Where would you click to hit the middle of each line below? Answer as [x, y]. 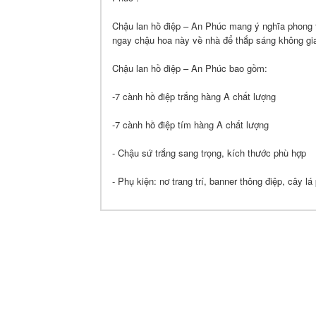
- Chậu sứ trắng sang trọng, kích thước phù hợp [209, 153]
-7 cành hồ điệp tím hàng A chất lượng [190, 124]
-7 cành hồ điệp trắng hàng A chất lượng [194, 96]
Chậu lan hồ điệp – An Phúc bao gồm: [190, 68]
